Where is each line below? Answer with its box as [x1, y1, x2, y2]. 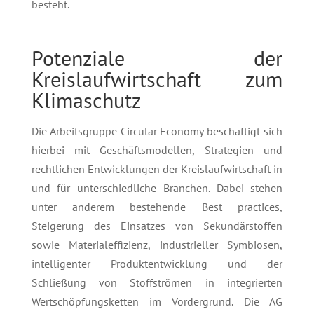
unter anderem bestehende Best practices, [31, 200, 283, 214]
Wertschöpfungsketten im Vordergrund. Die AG [31, 294, 283, 309]
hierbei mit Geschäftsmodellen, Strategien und [31, 143, 283, 158]
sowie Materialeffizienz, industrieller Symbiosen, [31, 238, 283, 252]
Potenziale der [31, 44, 283, 72]
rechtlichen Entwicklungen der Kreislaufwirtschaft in [31, 162, 283, 177]
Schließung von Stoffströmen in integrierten [31, 275, 283, 290]
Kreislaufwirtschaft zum [31, 65, 283, 93]
